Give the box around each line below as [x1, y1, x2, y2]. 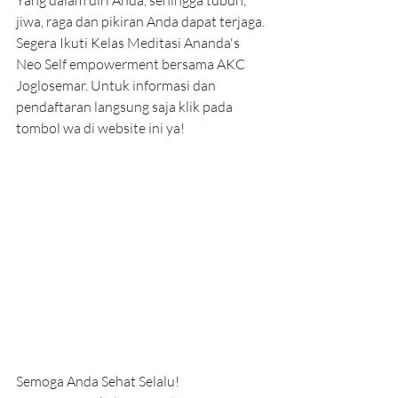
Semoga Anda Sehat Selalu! [16, 372, 179, 391]
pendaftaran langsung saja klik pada [16, 98, 235, 116]
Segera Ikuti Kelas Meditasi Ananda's [16, 34, 243, 52]
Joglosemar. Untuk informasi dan [16, 76, 219, 95]
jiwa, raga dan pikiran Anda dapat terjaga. [16, 12, 267, 31]
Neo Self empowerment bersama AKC [16, 55, 248, 74]
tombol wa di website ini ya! [16, 119, 185, 138]
